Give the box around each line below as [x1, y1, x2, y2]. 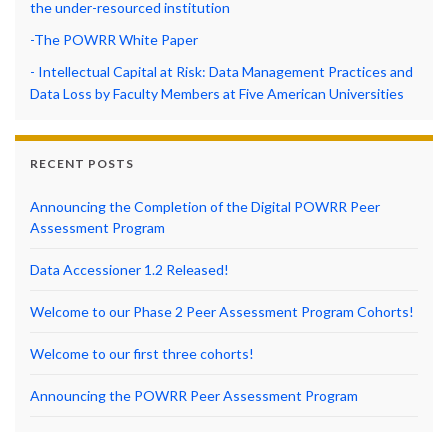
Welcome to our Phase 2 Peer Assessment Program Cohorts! [30, 303, 414, 320]
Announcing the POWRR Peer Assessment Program [30, 387, 358, 404]
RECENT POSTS [30, 156, 134, 171]
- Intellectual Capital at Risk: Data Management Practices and [30, 63, 413, 80]
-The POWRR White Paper [30, 31, 198, 48]
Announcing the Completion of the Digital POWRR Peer [30, 198, 380, 215]
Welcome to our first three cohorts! [30, 345, 254, 362]
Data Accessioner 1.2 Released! [30, 261, 229, 278]
